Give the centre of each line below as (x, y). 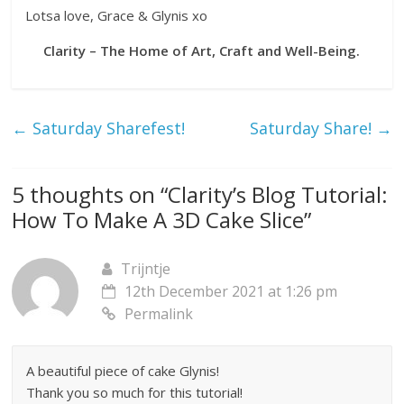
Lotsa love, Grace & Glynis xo (117, 15)
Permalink (159, 313)
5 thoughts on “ (90, 194)
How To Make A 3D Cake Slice (158, 219)
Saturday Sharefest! (107, 128)
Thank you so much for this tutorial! (135, 392)
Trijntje (146, 268)
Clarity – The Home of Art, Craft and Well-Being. (202, 50)
